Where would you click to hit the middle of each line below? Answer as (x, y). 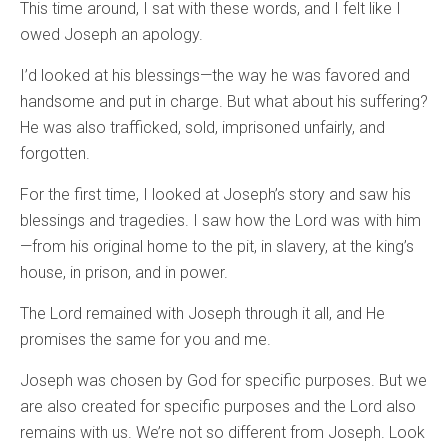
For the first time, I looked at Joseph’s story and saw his (215, 194)
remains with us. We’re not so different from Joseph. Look (222, 432)
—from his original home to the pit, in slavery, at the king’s (217, 246)
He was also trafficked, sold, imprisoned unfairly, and (202, 127)
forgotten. (55, 153)
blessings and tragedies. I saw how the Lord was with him (220, 220)
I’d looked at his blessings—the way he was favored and (215, 75)
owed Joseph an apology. (111, 34)
